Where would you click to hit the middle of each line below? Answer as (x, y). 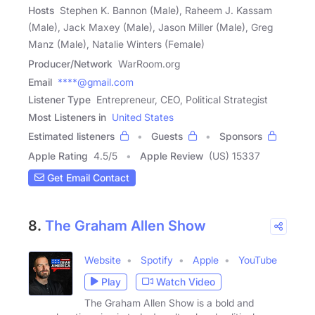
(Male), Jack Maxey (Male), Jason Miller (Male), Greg (150, 27)
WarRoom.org (149, 63)
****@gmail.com (96, 82)
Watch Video (186, 282)
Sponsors (241, 136)
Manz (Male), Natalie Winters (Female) (116, 44)
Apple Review (172, 155)
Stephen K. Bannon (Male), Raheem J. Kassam (166, 10)
